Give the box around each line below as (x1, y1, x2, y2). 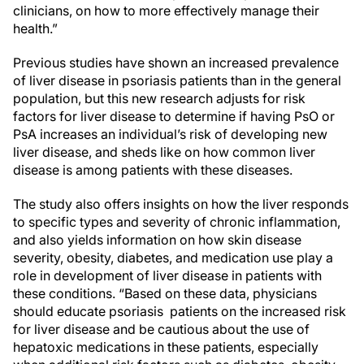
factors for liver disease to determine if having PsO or (13, 108, 335, 124)
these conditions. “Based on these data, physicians (13, 285, 317, 301)
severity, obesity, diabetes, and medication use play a (13, 249, 333, 266)
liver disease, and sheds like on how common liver (13, 144, 315, 160)
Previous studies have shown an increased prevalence (13, 54, 339, 71)
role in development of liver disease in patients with (13, 267, 322, 284)
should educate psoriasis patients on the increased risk (13, 303, 346, 319)
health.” (13, 20, 61, 37)
